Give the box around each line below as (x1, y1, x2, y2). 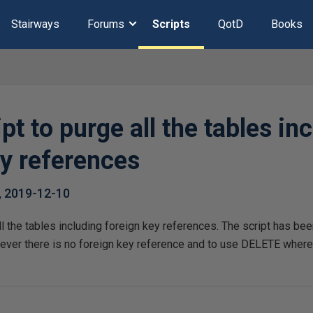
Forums (87, 17, 124, 31)
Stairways (10, 17, 59, 31)
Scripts (152, 17, 190, 31)
